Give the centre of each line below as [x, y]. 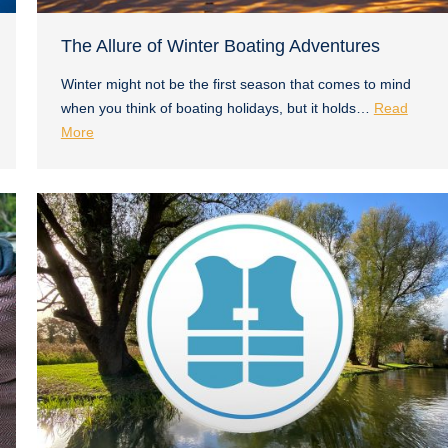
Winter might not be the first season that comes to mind [235, 83]
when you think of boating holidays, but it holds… [217, 107]
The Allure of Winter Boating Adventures [220, 45]
